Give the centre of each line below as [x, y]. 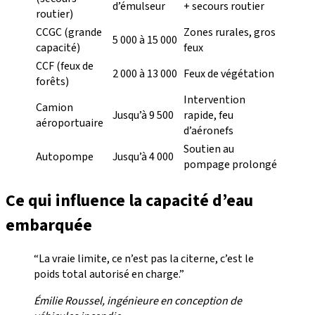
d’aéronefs [208, 130]
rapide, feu [208, 115]
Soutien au [209, 149]
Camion [54, 107]
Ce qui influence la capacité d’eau [129, 200]
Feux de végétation [229, 73]
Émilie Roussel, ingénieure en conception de [138, 301]
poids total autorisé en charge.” [109, 275]
